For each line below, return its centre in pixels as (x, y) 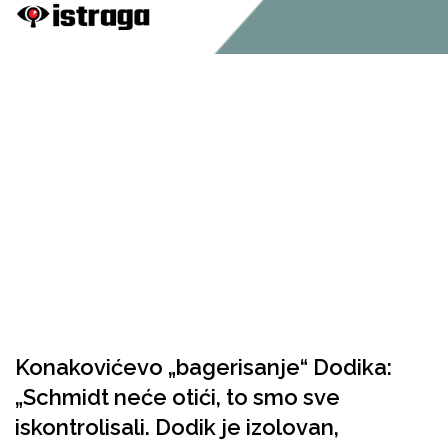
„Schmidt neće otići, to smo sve (177, 397)
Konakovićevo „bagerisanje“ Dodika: (203, 367)
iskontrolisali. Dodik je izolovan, (177, 427)
